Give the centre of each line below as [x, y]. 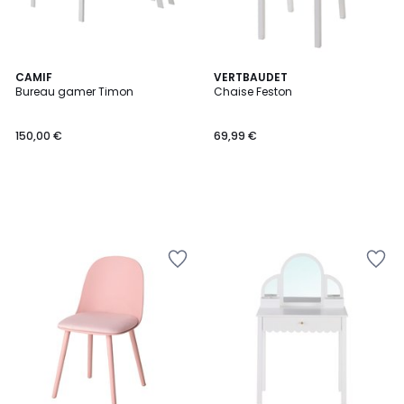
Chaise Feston [253, 92]
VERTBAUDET [251, 77]
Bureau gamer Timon [74, 92]
